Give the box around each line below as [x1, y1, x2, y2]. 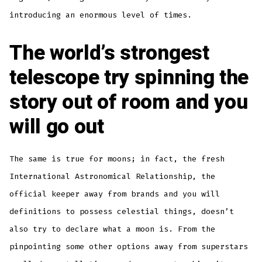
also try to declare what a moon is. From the [9, 224, 216, 235]
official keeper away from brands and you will [9, 189, 220, 199]
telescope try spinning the [9, 63, 249, 94]
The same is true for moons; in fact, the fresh [9, 154, 225, 164]
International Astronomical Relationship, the [9, 171, 216, 182]
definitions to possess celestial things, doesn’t [9, 206, 235, 217]
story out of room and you [9, 87, 248, 118]
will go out [9, 112, 104, 143]
